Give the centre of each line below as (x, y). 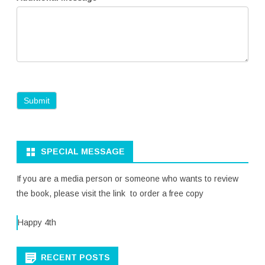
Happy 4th (37, 222)
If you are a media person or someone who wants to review (127, 178)
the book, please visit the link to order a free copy (110, 193)
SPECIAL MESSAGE (83, 151)
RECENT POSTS (75, 257)
